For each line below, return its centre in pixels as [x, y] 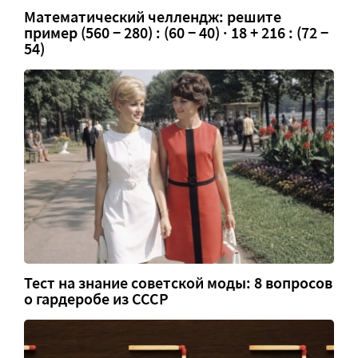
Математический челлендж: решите [153, 17]
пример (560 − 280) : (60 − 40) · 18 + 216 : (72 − [176, 33]
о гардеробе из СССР [96, 298]
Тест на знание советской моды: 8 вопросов [178, 282]
